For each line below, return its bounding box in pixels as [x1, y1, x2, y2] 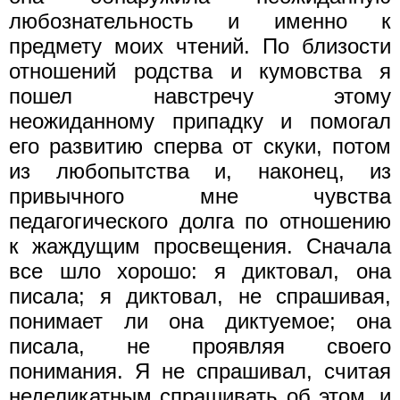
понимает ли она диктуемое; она [9, 308, 391, 333]
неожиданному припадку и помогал [9, 108, 391, 133]
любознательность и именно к [9, 8, 391, 33]
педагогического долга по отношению [9, 208, 391, 233]
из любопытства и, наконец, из [9, 158, 391, 183]
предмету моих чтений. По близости [9, 33, 391, 58]
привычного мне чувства [9, 183, 391, 208]
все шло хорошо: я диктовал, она [9, 258, 391, 283]
